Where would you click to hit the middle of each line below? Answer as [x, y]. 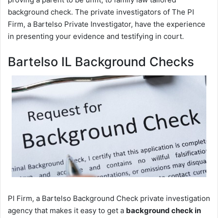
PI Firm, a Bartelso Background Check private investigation [109, 198]
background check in [163, 210]
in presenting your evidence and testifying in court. [96, 36]
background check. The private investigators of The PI [101, 12]
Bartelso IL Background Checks [101, 61]
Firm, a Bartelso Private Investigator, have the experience [107, 24]
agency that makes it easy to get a [67, 210]
